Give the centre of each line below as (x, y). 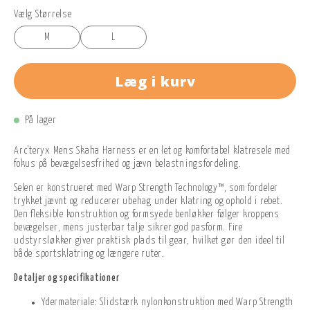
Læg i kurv (155, 81)
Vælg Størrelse (43, 14)
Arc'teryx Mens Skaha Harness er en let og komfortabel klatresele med (152, 151)
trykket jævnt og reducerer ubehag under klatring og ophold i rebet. (148, 202)
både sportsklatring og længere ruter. (89, 254)
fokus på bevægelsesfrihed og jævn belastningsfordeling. (128, 164)
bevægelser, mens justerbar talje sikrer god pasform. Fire (128, 228)
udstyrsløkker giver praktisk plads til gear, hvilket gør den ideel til (149, 241)
